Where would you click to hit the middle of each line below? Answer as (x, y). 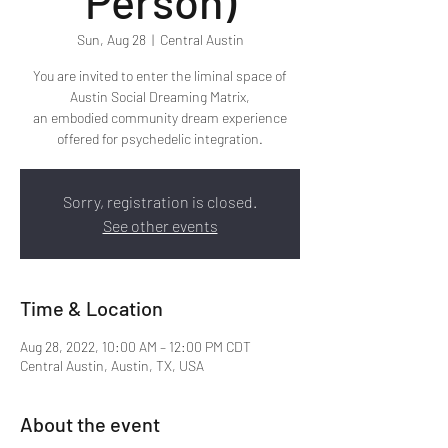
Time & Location (91, 307)
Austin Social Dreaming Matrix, (160, 96)
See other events (160, 225)
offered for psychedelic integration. (160, 138)
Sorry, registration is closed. (160, 201)
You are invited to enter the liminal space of (160, 75)
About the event (90, 423)
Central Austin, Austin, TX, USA (112, 365)
